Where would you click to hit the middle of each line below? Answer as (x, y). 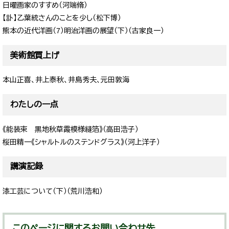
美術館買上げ (35, 55)
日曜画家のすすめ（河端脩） (45, 5)
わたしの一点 (34, 104)
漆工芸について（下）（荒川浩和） (53, 191)
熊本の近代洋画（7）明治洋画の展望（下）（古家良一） (83, 31)
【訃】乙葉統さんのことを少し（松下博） (62, 18)
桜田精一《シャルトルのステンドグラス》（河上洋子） (81, 142)
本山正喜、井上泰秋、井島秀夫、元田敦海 (66, 80)
